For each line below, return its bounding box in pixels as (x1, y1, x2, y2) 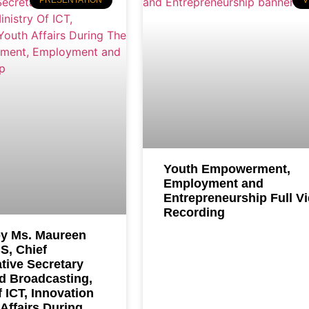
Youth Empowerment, (163, 162, 290, 177)
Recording (163, 206, 225, 220)
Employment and (163, 177, 263, 191)
